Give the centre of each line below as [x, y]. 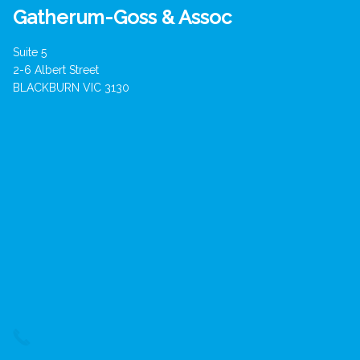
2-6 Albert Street [56, 70]
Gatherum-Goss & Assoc [122, 17]
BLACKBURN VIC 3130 [71, 87]
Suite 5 [30, 52]
